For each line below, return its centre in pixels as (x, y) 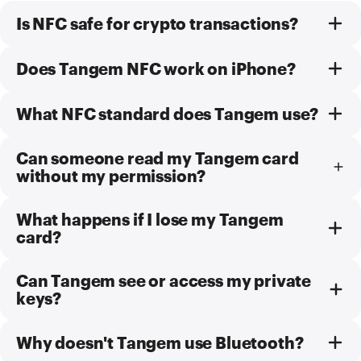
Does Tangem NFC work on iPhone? (156, 68)
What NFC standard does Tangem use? (168, 114)
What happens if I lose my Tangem (150, 219)
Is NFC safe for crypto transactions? (157, 23)
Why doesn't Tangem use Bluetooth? (160, 342)
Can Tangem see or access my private (164, 280)
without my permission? (111, 176)
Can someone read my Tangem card (158, 158)
